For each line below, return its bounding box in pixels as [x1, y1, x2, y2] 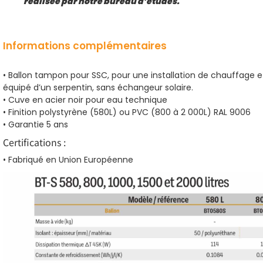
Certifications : [3, 135, 66, 150]
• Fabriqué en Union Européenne [3, 154, 136, 166]
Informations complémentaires [3, 39, 167, 53]
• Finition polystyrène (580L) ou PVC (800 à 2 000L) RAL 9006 [3, 106, 251, 119]
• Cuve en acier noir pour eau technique [3, 94, 167, 106]
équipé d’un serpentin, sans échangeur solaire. [3, 82, 193, 94]
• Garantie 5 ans [3, 119, 68, 131]
